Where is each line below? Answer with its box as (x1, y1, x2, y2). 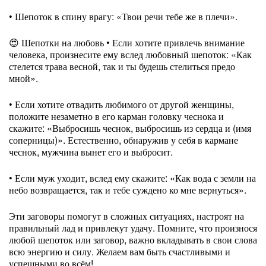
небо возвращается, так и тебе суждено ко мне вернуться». (9, 183, 246, 197)
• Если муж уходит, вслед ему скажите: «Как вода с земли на (9, 171, 256, 185)
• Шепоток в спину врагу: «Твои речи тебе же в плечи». (9, 9, 237, 23)
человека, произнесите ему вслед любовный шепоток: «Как (9, 47, 252, 61)
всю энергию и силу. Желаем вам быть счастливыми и (9, 245, 230, 258)
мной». (9, 71, 38, 85)
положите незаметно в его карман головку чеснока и (9, 109, 224, 123)
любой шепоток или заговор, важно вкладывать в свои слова (9, 233, 257, 246)
